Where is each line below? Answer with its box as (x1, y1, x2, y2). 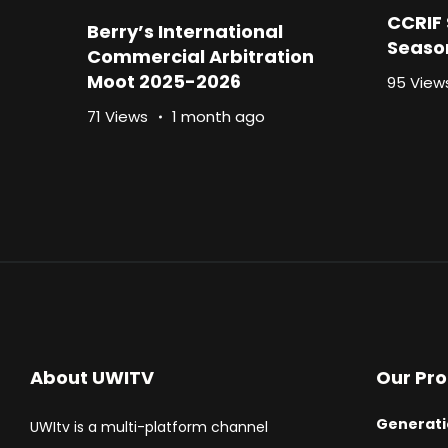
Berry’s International (87, 19, 283, 45)
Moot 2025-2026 (87, 69, 241, 95)
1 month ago (172, 106, 265, 128)
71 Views (87, 106, 148, 128)
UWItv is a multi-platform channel (30, 417, 268, 438)
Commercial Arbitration (87, 44, 314, 70)
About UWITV (30, 365, 154, 391)
